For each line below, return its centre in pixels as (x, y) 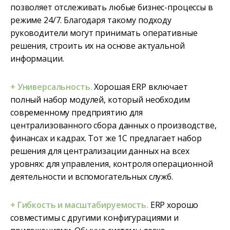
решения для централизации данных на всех (100, 151)
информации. (37, 59)
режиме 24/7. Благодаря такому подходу (91, 20)
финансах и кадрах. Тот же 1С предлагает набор (106, 138)
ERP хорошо (173, 205)
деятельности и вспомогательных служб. (92, 177)
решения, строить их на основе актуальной (98, 46)
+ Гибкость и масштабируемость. (79, 205)
